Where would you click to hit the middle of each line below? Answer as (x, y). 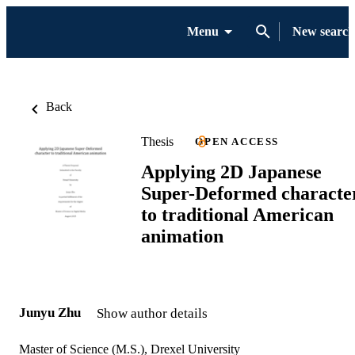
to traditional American (237, 214)
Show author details (152, 314)
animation (182, 236)
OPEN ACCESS (237, 141)
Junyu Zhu (50, 313)
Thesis (157, 141)
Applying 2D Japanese (231, 172)
